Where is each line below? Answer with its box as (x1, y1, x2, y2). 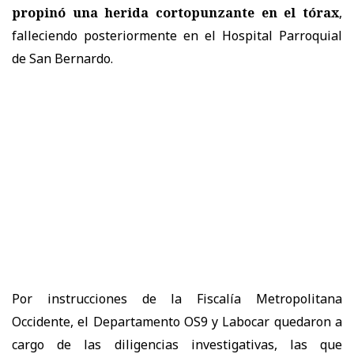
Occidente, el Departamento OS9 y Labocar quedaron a (12, 312, 342, 330)
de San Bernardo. (12, 49, 113, 67)
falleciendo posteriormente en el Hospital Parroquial (12, 26, 342, 44)
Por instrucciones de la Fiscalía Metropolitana (12, 289, 342, 307)
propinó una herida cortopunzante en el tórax (12, 3, 339, 21)
